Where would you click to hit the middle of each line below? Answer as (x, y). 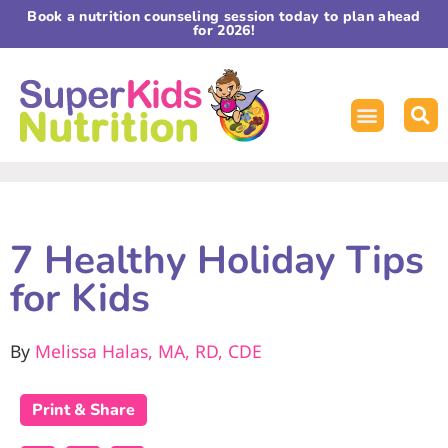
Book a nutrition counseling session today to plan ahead (224, 16)
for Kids (80, 299)
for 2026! (224, 30)
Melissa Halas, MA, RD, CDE (148, 351)
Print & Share (83, 410)
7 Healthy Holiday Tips (217, 261)
